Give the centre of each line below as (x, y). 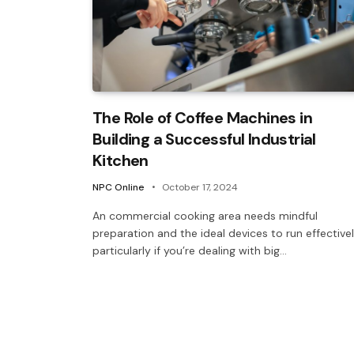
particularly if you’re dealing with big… (190, 250)
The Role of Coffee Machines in (202, 117)
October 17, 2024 (200, 187)
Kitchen (121, 160)
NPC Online (119, 187)
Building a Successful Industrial (204, 139)
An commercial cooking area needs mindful (205, 215)
